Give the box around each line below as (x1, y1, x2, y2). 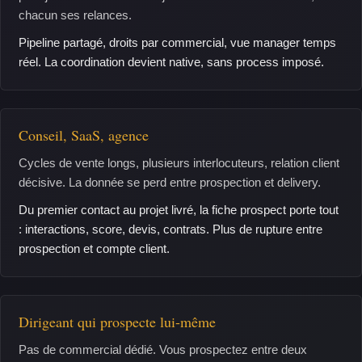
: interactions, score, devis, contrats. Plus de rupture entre (19, 222, 322, 236)
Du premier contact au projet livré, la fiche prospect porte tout (19, 203, 339, 217)
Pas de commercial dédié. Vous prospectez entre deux (19, 343, 307, 356)
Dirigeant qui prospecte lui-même (19, 312, 216, 331)
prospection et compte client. (19, 242, 170, 255)
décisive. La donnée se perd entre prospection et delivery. (19, 175, 321, 189)
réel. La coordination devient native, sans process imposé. (19, 55, 324, 69)
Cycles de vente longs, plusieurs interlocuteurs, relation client (19, 156, 339, 170)
